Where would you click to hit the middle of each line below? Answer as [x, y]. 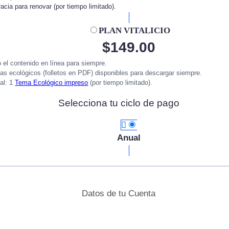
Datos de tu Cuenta [119, 194]
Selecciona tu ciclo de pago [119, 103]
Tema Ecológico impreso [52, 82]
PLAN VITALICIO [134, 30]
